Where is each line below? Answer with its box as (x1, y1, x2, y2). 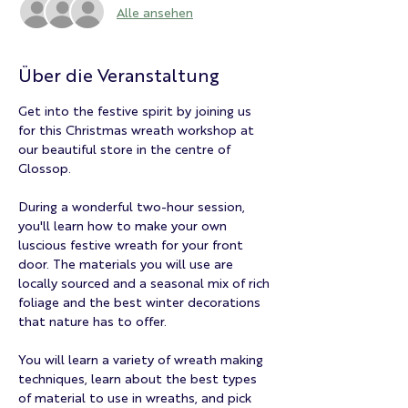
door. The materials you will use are (18, 255, 237, 271)
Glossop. (18, 159, 71, 176)
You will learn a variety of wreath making (18, 351, 267, 367)
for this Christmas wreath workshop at (18, 121, 258, 138)
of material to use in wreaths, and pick (18, 389, 255, 405)
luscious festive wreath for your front (18, 236, 247, 252)
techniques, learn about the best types (18, 370, 260, 386)
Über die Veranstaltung (18, 62, 219, 87)
